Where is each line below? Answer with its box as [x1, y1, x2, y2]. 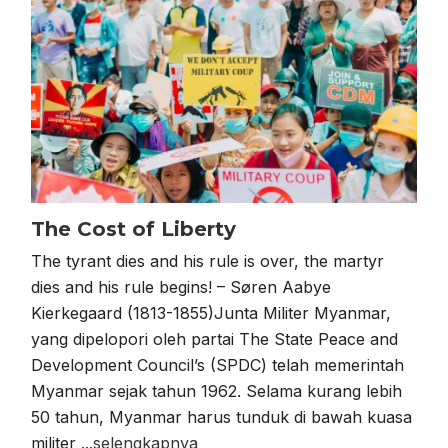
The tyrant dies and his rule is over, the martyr [31, 251, 385, 272]
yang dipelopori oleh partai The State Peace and [31, 329, 399, 350]
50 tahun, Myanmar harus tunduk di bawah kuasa [31, 407, 413, 428]
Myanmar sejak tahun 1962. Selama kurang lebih [31, 381, 403, 402]
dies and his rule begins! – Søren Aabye [31, 277, 332, 298]
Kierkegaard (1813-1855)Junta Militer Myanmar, [31, 303, 392, 324]
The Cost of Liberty [31, 217, 237, 242]
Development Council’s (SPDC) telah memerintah [31, 355, 405, 376]
